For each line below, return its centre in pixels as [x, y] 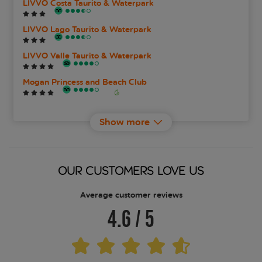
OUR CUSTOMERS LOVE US [131, 171]
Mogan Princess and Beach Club [85, 82]
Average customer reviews [131, 195]
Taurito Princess [53, 109]
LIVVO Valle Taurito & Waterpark [87, 56]
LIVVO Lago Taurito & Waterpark [87, 30]
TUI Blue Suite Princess [68, 135]
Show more [125, 122]
